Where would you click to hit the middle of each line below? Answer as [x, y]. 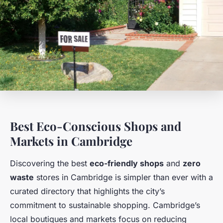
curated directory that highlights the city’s [87, 191]
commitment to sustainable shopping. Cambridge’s [105, 205]
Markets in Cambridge [71, 141]
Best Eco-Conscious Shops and [96, 126]
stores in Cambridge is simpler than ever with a [123, 177]
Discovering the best [50, 164]
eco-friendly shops [127, 164]
